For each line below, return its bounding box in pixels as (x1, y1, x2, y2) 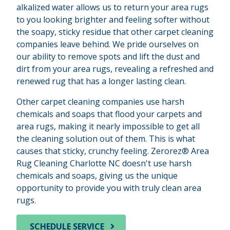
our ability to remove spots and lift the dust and (16, 50, 200, 62)
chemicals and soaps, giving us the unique (16, 169, 178, 181)
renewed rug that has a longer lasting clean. (16, 75, 186, 87)
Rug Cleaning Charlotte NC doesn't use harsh (16, 157, 191, 169)
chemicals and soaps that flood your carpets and (16, 108, 202, 120)
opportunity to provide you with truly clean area (16, 182, 201, 194)
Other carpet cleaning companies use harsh (16, 95, 184, 107)
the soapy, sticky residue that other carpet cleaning (16, 26, 214, 37)
